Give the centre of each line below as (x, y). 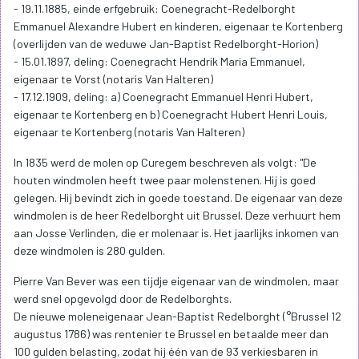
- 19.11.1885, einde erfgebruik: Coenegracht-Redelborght (155, 9)
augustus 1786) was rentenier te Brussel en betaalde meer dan (171, 334)
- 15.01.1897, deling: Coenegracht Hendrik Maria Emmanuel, (159, 62)
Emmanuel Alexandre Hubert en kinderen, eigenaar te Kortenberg (178, 26)
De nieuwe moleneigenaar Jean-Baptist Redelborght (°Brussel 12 (177, 317)
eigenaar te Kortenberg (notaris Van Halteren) (129, 132)
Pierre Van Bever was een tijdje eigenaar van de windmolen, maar (176, 281)
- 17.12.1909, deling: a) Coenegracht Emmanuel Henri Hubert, (163, 97)
